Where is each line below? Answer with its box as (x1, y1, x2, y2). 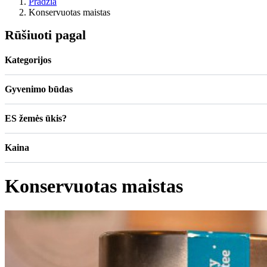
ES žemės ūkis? (5, 113, 67, 123)
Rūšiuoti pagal (5, 27, 86, 42)
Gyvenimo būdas (5, 83, 73, 94)
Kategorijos (5, 54, 51, 65)
